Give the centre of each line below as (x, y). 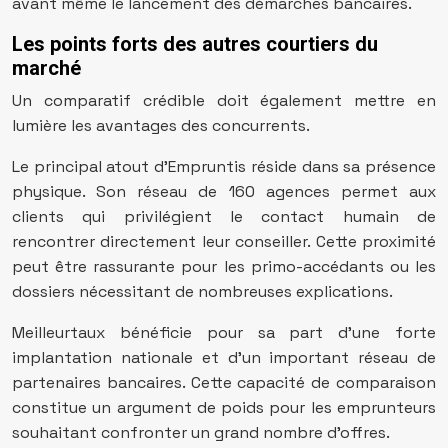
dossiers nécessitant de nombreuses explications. (202, 291)
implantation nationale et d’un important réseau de (224, 357)
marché (46, 68)
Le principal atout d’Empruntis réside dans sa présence (224, 166)
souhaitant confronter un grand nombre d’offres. (201, 432)
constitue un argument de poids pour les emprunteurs (224, 407)
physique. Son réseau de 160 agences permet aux (224, 191)
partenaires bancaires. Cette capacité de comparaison (224, 382)
